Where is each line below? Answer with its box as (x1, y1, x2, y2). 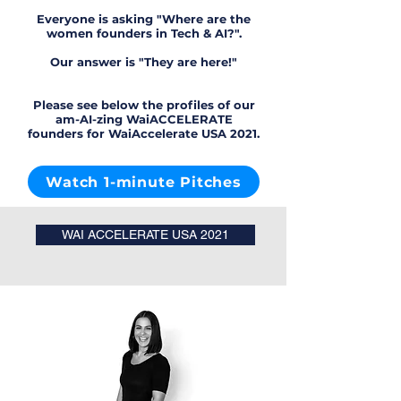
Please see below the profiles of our (32, 98, 255, 112)
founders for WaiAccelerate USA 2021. (28, 126, 260, 141)
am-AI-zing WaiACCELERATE (55, 112, 233, 126)
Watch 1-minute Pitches (46, 173, 242, 191)
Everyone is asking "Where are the (37, 12, 251, 26)
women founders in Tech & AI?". (46, 26, 242, 40)
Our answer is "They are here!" (50, 55, 237, 69)
